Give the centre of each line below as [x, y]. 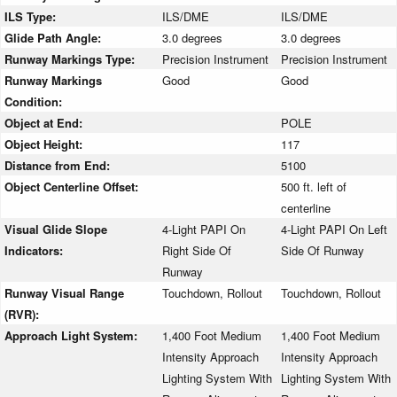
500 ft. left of [314, 187]
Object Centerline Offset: [73, 187]
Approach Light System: [73, 336]
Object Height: [45, 144]
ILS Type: [32, 17]
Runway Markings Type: [71, 59]
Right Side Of [197, 251]
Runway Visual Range [64, 293]
